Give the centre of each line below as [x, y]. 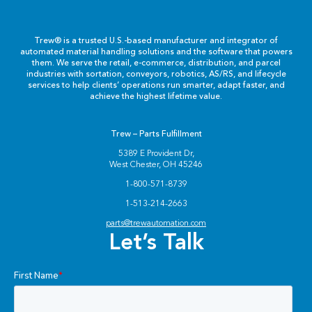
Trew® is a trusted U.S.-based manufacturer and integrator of [156, 40]
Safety [41, 245]
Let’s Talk [156, 241]
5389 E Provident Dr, [156, 153]
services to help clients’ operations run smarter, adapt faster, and [156, 85]
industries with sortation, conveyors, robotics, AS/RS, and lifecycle [156, 74]
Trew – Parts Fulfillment [156, 133]
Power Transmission [84, 111]
